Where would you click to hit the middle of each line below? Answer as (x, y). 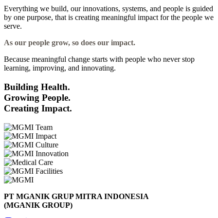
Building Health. (37, 87)
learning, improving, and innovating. (60, 68)
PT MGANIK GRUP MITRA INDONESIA (76, 196)
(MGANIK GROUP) (38, 205)
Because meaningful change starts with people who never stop (99, 59)
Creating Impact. (38, 108)
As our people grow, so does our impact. (70, 43)
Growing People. (37, 97)
